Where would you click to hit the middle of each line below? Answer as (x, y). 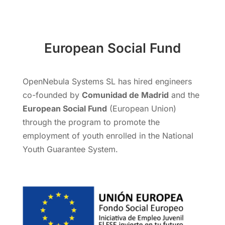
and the (184, 95)
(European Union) (141, 108)
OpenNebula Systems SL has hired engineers (107, 81)
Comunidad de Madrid (125, 95)
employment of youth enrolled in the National (108, 135)
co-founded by (52, 95)
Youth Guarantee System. (70, 149)
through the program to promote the (91, 122)
